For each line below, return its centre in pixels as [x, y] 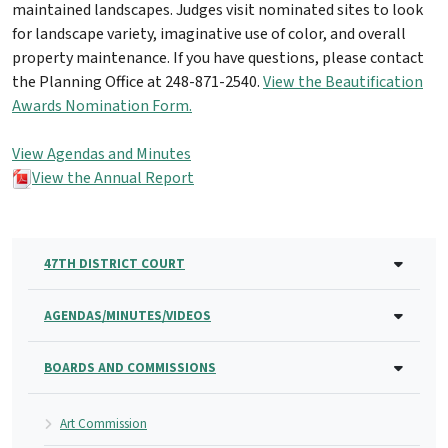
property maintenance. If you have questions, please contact [218, 58]
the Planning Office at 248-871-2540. [137, 82]
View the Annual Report [113, 178]
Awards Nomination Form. [102, 106]
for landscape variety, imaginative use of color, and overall [209, 34]
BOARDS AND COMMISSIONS [130, 368]
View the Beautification [343, 82]
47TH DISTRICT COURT [114, 264]
